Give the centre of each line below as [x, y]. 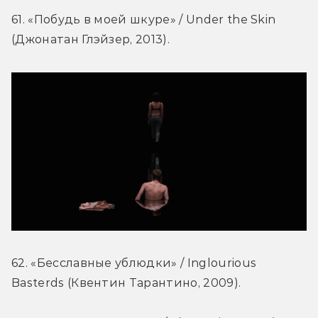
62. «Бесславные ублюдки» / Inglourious [134, 263]
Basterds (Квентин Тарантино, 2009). [126, 283]
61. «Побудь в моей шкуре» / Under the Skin [144, 20]
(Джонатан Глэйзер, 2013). [91, 40]
